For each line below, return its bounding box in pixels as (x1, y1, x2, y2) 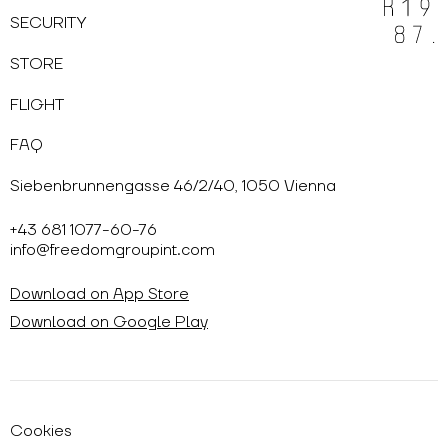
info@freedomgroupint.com (10, 240, 215, 261)
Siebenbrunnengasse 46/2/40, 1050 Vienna (10, 176, 336, 197)
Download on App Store (10, 284, 189, 305)
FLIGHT (10, 94, 64, 115)
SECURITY (10, 12, 87, 33)
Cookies (10, 421, 72, 442)
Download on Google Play (10, 312, 208, 333)
